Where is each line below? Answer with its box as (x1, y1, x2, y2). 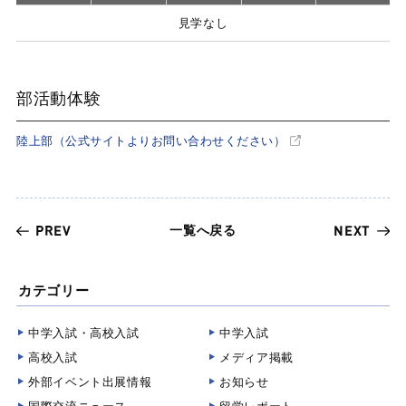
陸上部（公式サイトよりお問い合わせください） (16, 134, 286, 148)
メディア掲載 (219, 351, 294, 364)
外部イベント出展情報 (28, 375, 152, 389)
